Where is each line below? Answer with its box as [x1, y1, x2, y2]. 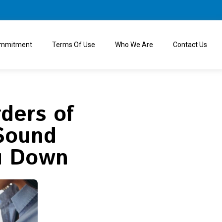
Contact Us [173, 41, 207, 49]
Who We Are [115, 41, 153, 49]
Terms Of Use [52, 41, 95, 49]
